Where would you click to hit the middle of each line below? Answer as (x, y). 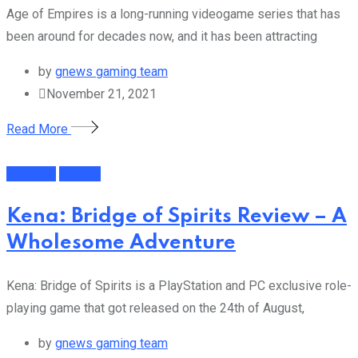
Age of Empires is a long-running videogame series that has (173, 14)
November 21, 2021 (101, 94)
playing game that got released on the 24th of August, (155, 308)
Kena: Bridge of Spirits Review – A (177, 217)
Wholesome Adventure (121, 243)
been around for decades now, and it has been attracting (162, 37)
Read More (39, 129)
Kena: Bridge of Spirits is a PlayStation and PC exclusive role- (179, 285)
